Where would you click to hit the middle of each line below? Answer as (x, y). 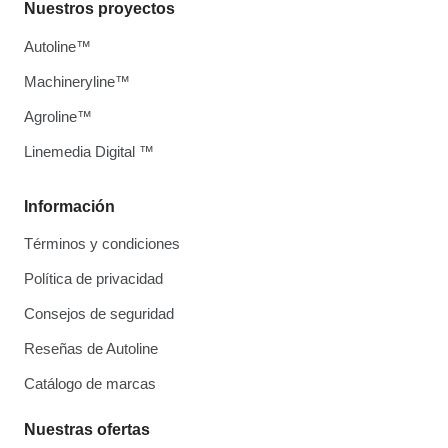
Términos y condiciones (102, 243)
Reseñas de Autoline (91, 348)
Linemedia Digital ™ (89, 151)
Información (69, 206)
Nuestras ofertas (87, 429)
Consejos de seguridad (99, 313)
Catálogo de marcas (90, 383)
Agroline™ (58, 116)
